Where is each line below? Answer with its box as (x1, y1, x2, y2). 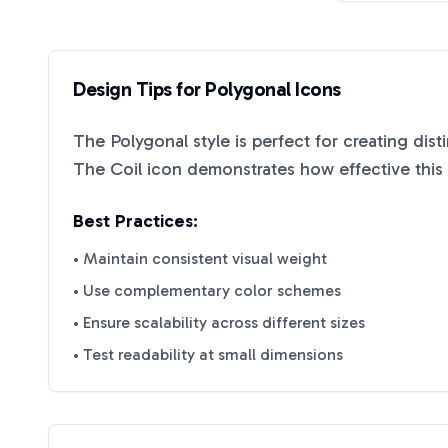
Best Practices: (73, 210, 198, 232)
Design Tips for (73, 77, 205, 101)
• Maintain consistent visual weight (73, 249, 327, 268)
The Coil (73, 158, 142, 180)
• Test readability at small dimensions (73, 345, 343, 364)
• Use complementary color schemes (73, 281, 341, 300)
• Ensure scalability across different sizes (73, 313, 365, 332)
